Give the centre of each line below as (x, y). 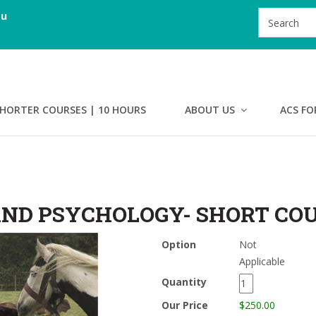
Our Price (185, 305)
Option (179, 244)
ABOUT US (210, 110)
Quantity (186, 282)
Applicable (262, 261)
